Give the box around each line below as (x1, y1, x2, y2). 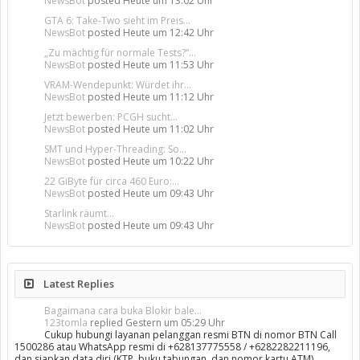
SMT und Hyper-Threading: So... (44, 142, 186, 156)
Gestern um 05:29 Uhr (125, 316, 225, 329)
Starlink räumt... (44, 207, 114, 220)
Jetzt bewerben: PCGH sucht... (44, 110, 178, 124)
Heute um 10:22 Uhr (123, 154, 214, 168)
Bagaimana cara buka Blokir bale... (44, 304, 202, 317)
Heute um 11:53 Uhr (123, 58, 214, 72)
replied (88, 316, 125, 329)
